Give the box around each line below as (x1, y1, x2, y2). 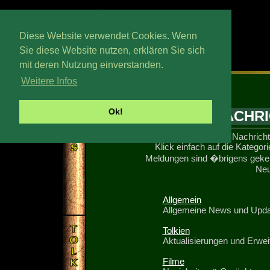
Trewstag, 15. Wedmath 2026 (66, 60, 181, 71)
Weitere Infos (21, 76, 78, 87)
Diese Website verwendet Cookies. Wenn (19, 31, 197, 41)
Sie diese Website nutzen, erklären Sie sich (19, 45, 205, 55)
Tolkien (162, 225, 190, 236)
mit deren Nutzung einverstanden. (19, 60, 163, 70)
